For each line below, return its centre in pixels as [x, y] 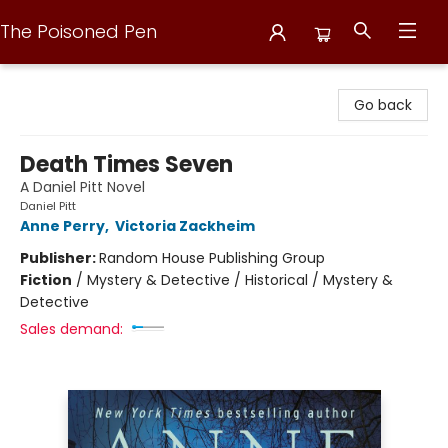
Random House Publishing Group [212, 258]
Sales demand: [71, 329]
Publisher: [59, 258]
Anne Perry [62, 226]
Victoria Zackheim [185, 226]
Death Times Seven [126, 164]
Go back [383, 105]
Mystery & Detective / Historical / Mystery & [240, 280]
